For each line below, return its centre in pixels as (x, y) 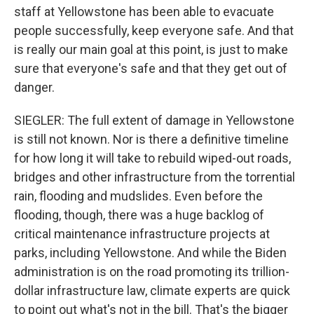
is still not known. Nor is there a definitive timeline (151, 139)
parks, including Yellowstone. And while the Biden (150, 253)
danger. (34, 87)
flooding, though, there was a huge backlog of (139, 215)
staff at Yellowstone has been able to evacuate (144, 12)
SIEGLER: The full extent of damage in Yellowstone (154, 120)
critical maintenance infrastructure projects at (142, 234)
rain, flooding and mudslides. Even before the (138, 196)
